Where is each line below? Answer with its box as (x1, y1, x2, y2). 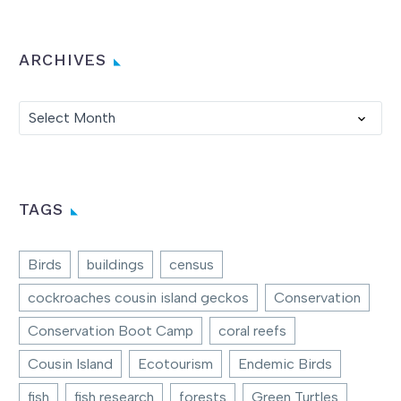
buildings (87, 255, 144, 273)
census (169, 255, 214, 273)
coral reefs (218, 321, 286, 339)
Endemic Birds (238, 354, 332, 372)
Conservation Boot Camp (28, 321, 193, 339)
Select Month (29, 108, 115, 126)
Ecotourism (138, 354, 213, 372)
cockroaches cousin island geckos (28, 288, 249, 306)
